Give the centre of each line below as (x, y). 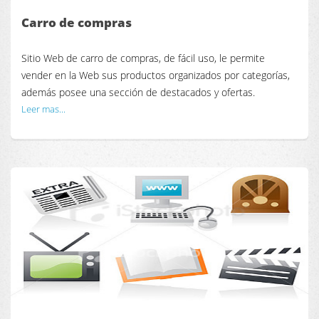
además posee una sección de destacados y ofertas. (138, 93)
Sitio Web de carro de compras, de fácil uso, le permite (143, 58)
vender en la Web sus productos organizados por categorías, (156, 75)
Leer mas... (43, 109)
